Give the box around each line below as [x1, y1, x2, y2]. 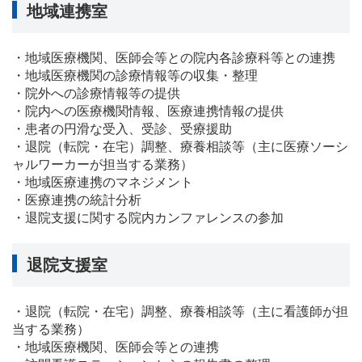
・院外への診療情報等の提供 [12, 86, 180, 100]
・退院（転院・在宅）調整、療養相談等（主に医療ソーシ [12, 139, 348, 154]
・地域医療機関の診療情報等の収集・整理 [12, 68, 258, 82]
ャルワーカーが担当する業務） [12, 157, 193, 171]
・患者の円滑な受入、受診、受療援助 [12, 121, 232, 136]
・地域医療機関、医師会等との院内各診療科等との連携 [12, 50, 335, 65]
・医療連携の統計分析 [12, 192, 141, 207]
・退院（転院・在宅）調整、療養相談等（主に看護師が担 [12, 304, 348, 318]
